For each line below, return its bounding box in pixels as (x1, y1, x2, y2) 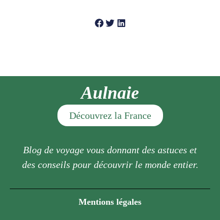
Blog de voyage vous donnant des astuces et (23, 144, 197, 155)
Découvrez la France (69, 110, 151, 121)
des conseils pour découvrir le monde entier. (22, 159, 198, 170)
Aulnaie (81, 82, 139, 103)
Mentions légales (79, 196, 141, 207)
